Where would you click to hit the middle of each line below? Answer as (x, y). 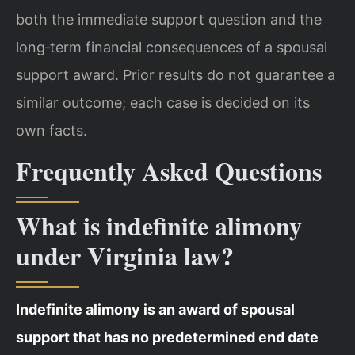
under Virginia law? (125, 255)
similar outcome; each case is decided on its (163, 103)
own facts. (52, 131)
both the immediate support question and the (169, 20)
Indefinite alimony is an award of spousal (155, 309)
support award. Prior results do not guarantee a (176, 75)
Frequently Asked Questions (169, 170)
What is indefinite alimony (159, 225)
